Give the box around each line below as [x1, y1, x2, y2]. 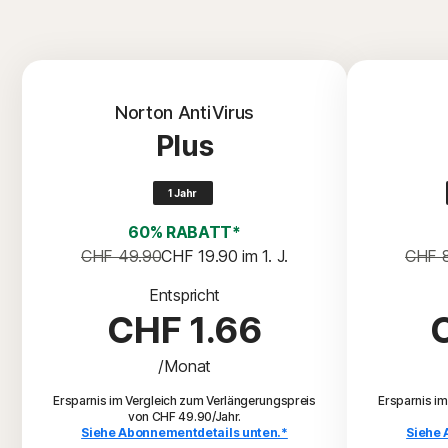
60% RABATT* [128, 222, 241, 242]
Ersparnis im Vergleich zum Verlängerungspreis [53, 393, 316, 408]
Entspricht [149, 285, 220, 305]
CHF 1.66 [107, 308, 262, 352]
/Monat [157, 356, 212, 376]
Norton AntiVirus [114, 102, 255, 123]
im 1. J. [242, 246, 288, 266]
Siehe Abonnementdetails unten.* [81, 425, 288, 440]
